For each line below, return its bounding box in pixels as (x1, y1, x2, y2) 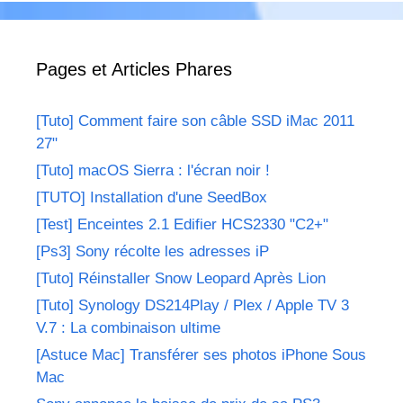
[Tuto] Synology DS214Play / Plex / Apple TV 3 (36, 297, 349, 315)
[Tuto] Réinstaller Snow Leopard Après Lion (36, 270, 326, 288)
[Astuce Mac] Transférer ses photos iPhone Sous (36, 346, 366, 364)
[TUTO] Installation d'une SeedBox (36, 189, 267, 207)
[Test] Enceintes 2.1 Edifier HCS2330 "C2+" (36, 216, 328, 234)
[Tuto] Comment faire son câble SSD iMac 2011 (36, 112, 354, 130)
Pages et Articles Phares (36, 59, 232, 80)
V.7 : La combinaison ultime (36, 319, 220, 337)
